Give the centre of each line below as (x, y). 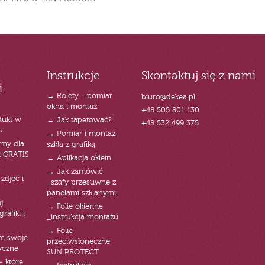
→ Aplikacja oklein (79, 159)
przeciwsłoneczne (78, 242)
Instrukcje (73, 77)
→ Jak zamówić (75, 172)
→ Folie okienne (75, 207)
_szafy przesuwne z (81, 183)
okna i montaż (72, 107)
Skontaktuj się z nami (198, 77)
